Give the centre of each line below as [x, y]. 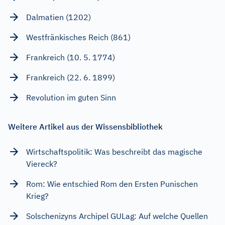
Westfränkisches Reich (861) [78, 37]
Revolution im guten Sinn [71, 97]
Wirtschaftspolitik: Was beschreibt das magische [114, 151]
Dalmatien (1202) [59, 17]
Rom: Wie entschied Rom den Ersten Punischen [112, 184]
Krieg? [37, 196]
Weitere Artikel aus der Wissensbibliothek [85, 126]
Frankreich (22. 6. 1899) [71, 77]
